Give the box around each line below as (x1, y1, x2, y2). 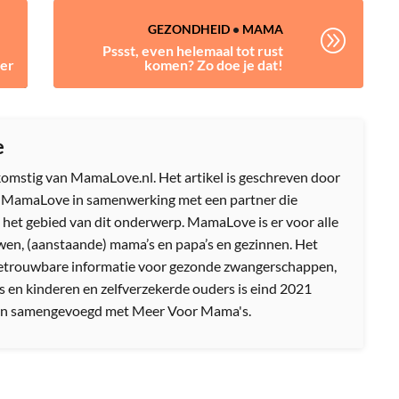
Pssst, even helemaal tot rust (102, 41, 283, 59)
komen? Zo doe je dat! (143, 55, 283, 73)
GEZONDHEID (147, 20, 230, 37)
